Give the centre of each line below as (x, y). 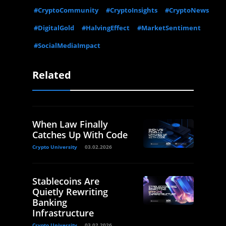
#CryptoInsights (132, 10)
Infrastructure (63, 213)
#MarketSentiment (169, 28)
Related (52, 75)
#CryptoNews (187, 10)
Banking (50, 203)
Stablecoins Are (66, 181)
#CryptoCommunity (66, 10)
